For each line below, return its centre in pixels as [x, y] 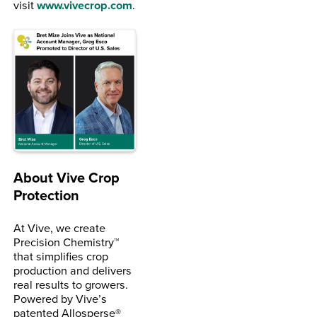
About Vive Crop [67, 177]
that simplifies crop [61, 255]
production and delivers [73, 270]
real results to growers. [71, 284]
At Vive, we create [60, 227]
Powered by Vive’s [60, 298]
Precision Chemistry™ [67, 241]
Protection [48, 195]
